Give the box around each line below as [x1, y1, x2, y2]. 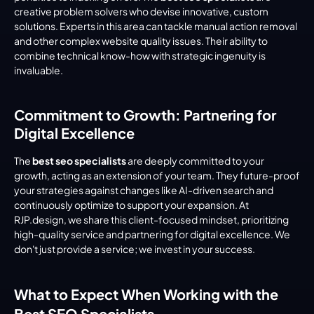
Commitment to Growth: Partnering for [14, 105, 276, 123]
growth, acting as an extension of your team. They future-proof [14, 168, 300, 182]
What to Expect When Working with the [14, 285, 278, 303]
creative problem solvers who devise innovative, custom [14, 4, 268, 18]
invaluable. [14, 63, 63, 76]
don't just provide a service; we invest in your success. [14, 242, 255, 255]
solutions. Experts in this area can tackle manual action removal [14, 19, 297, 32]
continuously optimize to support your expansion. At [14, 198, 249, 211]
